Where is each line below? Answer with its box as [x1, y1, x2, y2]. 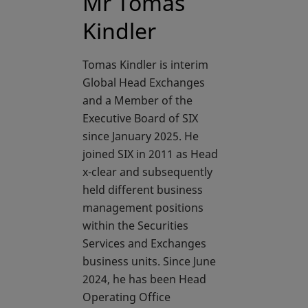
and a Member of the [82, 93, 192, 109]
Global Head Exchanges [82, 75, 205, 91]
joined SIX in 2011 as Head [82, 146, 218, 162]
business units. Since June [82, 254, 216, 269]
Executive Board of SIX [82, 111, 198, 126]
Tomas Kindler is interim [82, 57, 208, 73]
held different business [82, 182, 203, 198]
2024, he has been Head [82, 272, 206, 287]
